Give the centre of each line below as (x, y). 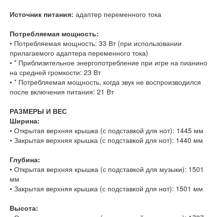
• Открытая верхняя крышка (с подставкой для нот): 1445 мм (107, 131)
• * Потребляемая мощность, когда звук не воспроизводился (105, 82)
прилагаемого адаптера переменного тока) (80, 53)
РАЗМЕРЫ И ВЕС (38, 111)
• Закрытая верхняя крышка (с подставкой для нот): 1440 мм (106, 140)
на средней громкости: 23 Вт (56, 72)
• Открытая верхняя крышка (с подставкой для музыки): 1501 (107, 169)
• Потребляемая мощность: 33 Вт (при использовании (96, 43)
